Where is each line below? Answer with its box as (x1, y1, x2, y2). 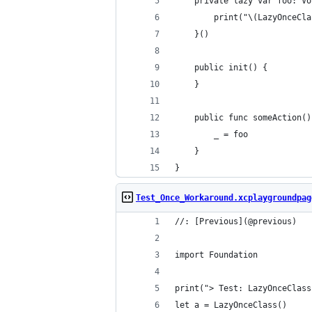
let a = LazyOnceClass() (175, 300, 287, 310)
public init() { (175, 63, 267, 72)
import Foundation (175, 250, 258, 260)
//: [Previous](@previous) (175, 217, 297, 226)
